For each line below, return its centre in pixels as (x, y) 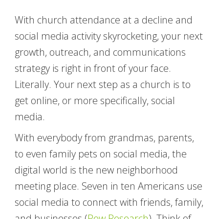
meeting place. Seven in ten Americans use (109, 186)
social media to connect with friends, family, (109, 202)
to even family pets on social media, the (101, 153)
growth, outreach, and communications (100, 52)
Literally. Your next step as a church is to (103, 84)
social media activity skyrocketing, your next (109, 36)
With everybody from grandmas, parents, (104, 137)
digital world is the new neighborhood (96, 170)
